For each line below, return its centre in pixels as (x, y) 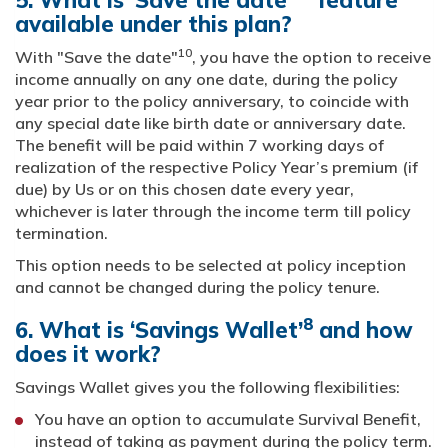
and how (363, 330)
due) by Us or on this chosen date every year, (184, 189)
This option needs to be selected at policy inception (210, 265)
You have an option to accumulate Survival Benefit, (228, 419)
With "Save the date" (96, 57)
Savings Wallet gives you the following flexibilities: (207, 387)
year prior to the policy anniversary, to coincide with (212, 101)
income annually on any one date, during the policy (206, 79)
